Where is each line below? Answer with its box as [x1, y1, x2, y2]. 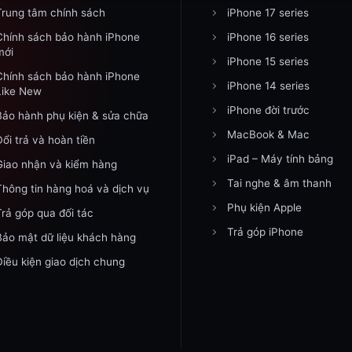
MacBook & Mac [226, 127, 310, 141]
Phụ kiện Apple [226, 200, 302, 214]
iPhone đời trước [226, 103, 310, 116]
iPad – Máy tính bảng [226, 152, 333, 165]
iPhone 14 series [226, 79, 310, 92]
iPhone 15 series [226, 54, 309, 68]
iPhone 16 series [226, 30, 309, 43]
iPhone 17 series [226, 5, 309, 19]
